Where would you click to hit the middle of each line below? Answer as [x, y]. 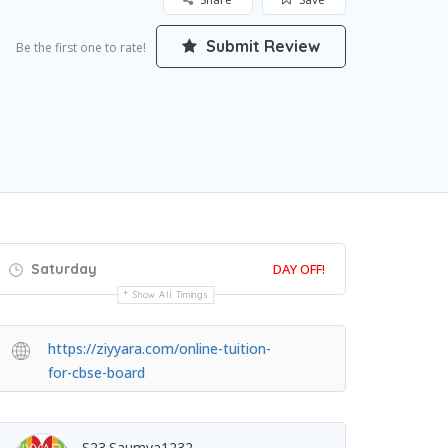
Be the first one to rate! [81, 47]
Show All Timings [171, 294]
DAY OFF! [299, 268]
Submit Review [261, 45]
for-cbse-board [96, 372]
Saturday [62, 268]
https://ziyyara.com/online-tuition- [159, 348]
